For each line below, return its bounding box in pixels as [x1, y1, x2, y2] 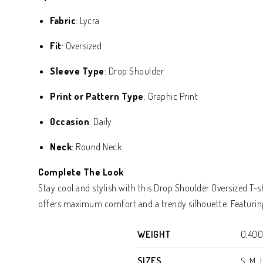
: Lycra [76, 15, 100, 26]
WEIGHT [137, 228, 171, 240]
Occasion [50, 116, 89, 127]
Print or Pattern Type [50, 90, 144, 102]
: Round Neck [72, 141, 122, 153]
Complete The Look [38, 166, 124, 178]
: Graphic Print [143, 90, 198, 102]
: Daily [89, 116, 112, 127]
